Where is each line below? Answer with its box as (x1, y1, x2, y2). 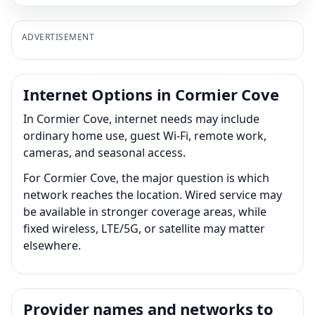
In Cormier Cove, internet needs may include (23, 110, 259, 127)
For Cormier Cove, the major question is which (23, 169, 269, 186)
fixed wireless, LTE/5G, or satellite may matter (23, 220, 265, 236)
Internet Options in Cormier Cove (23, 83, 279, 105)
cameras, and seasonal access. (23, 144, 186, 160)
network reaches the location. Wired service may (23, 186, 282, 202)
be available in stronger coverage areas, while (23, 203, 266, 219)
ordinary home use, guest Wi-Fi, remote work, (23, 127, 266, 143)
